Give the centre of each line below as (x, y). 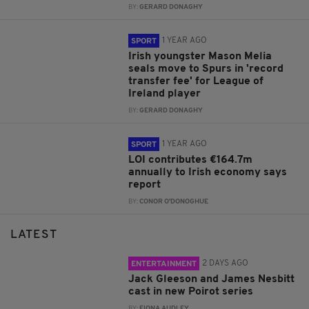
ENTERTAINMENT (164, 265)
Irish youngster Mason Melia (200, 57)
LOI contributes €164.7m (191, 160)
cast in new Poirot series (191, 292)
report (145, 185)
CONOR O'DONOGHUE (174, 202)
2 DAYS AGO (226, 264)
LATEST (34, 235)
